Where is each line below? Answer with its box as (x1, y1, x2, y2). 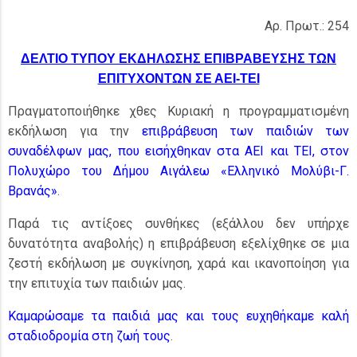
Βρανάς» (8, 183, 57, 198)
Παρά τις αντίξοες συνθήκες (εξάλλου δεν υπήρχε (8, 216, 349, 231)
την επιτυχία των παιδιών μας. (8, 276, 186, 291)
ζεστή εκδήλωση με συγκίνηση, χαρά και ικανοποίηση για (8, 256, 349, 271)
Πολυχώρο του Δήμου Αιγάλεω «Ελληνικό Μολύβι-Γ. (8, 163, 349, 178)
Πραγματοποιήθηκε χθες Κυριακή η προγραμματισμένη (8, 104, 349, 119)
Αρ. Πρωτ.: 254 (265, 18, 349, 33)
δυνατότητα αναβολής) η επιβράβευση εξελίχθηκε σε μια (8, 236, 349, 251)
